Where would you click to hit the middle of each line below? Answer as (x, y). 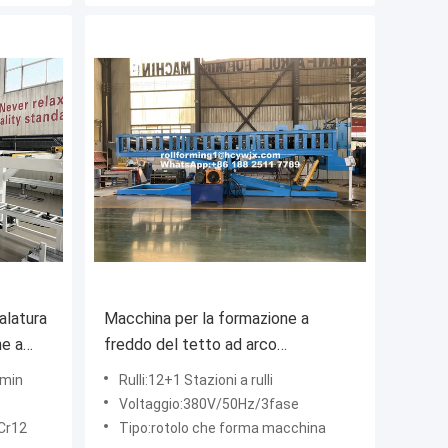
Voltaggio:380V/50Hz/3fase (209, 404)
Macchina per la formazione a (206, 319)
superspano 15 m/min (179, 371)
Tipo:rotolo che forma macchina (222, 428)
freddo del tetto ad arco (190, 345)
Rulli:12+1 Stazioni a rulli (196, 380)
